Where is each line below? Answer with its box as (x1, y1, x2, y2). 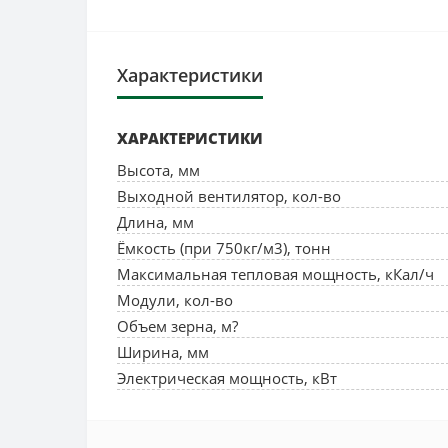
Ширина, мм (117, 342, 209, 362)
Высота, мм (117, 160, 200, 180)
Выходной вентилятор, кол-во (117, 186, 341, 206)
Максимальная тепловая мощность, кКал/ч (117, 264, 434, 284)
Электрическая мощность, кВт (117, 368, 337, 388)
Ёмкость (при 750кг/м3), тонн (117, 238, 331, 258)
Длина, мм (117, 212, 194, 232)
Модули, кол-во (117, 290, 233, 310)
